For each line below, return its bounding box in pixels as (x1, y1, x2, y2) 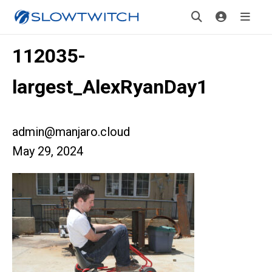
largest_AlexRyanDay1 (12, 75, 208, 98)
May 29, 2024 (12, 144, 83, 158)
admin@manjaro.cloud (12, 124, 130, 139)
